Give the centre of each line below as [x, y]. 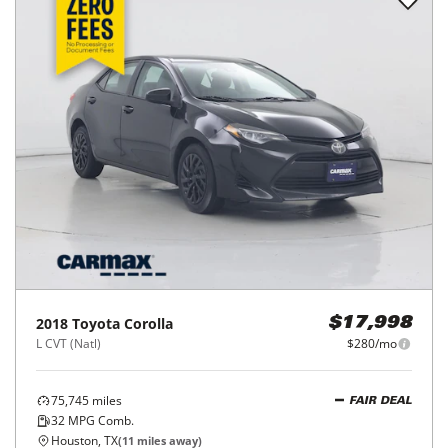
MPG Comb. [99, 420]
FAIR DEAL [380, 401]
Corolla [148, 323]
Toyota [96, 323]
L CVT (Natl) [68, 343]
